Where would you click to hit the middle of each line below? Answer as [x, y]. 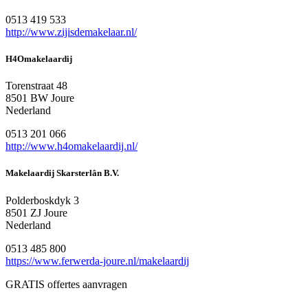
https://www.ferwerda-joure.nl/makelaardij [97, 261]
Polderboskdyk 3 [42, 200]
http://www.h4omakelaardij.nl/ [71, 146]
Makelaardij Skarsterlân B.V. [62, 173]
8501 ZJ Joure [36, 212]
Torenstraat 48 [36, 86]
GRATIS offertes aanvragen [66, 284]
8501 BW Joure [40, 98]
